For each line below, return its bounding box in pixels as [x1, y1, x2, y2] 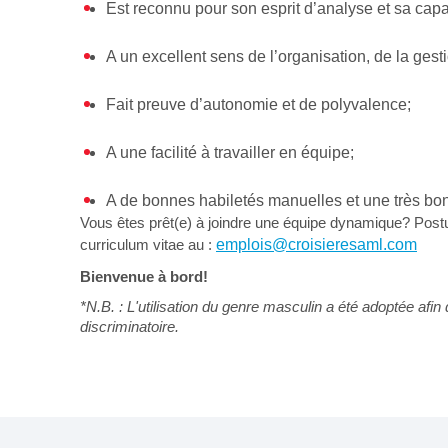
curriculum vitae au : [80, 235, 216, 253]
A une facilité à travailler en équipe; [106, 143, 355, 161]
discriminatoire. [80, 317, 179, 335]
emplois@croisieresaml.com [216, 235, 417, 253]
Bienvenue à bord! [80, 267, 208, 285]
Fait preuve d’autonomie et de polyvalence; [106, 95, 412, 113]
